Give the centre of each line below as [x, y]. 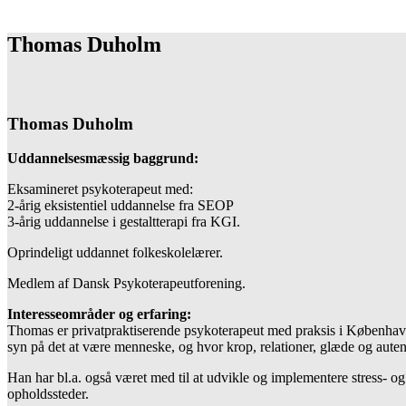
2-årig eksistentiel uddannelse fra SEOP [121, 206]
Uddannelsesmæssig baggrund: [103, 159]
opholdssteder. [48, 394]
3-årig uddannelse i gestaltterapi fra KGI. [124, 222]
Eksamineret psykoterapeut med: [100, 189]
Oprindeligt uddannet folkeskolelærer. [115, 253]
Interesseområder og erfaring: [99, 314]
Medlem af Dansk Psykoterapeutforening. [126, 284]
